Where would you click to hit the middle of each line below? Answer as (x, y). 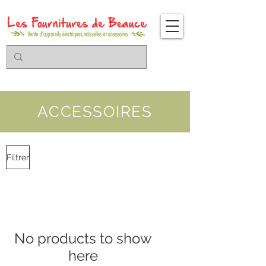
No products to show (83, 238)
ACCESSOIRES (95, 112)
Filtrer (18, 157)
